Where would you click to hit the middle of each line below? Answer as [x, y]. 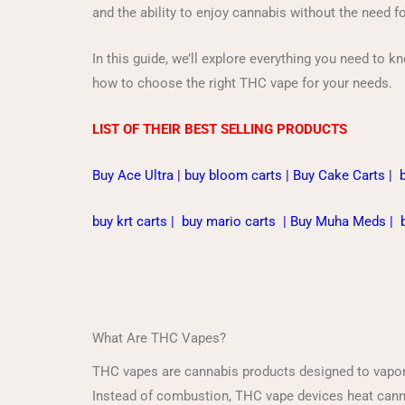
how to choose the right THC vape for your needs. [242, 83]
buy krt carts [130, 221]
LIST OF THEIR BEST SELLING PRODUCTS [220, 129]
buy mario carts [229, 221]
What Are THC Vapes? [159, 338]
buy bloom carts [233, 175]
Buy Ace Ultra [133, 175]
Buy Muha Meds [338, 221]
